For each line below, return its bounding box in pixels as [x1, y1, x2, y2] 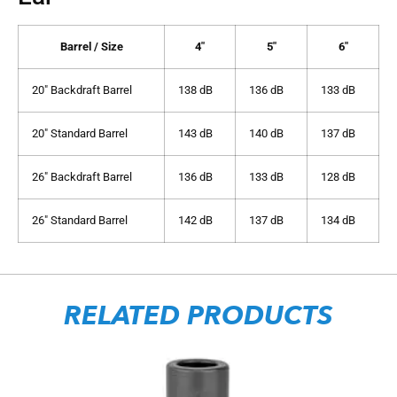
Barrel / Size [59, 39, 123, 53]
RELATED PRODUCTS [64, 297, 333, 334]
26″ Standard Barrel [32, 213, 128, 227]
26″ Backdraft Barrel [32, 169, 132, 183]
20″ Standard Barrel [32, 126, 128, 140]
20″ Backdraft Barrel [32, 82, 132, 97]
